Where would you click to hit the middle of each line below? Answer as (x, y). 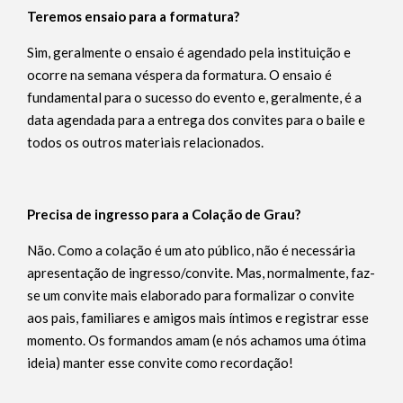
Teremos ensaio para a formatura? (133, 16)
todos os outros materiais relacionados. (145, 142)
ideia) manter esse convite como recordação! (160, 363)
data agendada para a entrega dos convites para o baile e (196, 120)
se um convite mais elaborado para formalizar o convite (191, 295)
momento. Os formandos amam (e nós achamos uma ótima (197, 340)
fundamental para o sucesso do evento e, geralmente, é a (194, 97)
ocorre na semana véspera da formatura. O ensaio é (179, 75)
